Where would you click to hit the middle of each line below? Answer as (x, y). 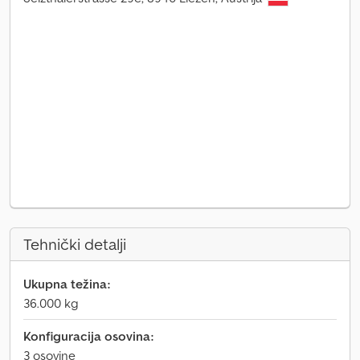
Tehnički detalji (75, 244)
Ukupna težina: (67, 284)
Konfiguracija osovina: (88, 336)
